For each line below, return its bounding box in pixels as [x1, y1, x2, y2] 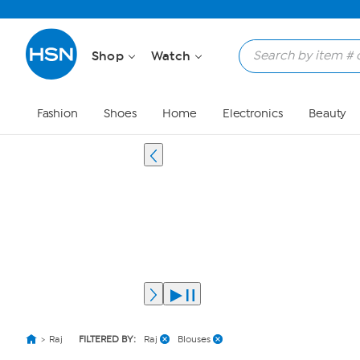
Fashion [36, 107, 78, 121]
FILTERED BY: [79, 333, 136, 345]
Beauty [308, 107, 347, 121]
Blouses [178, 333, 211, 345]
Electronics [222, 107, 283, 121]
